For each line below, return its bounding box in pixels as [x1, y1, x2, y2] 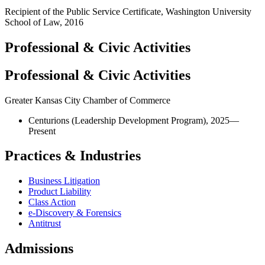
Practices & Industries [5, 148, 141, 164]
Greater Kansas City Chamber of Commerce [5, 95, 170, 105]
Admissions [5, 241, 73, 257]
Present [28, 125, 56, 136]
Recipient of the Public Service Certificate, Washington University [5, 6, 251, 17]
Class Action [28, 197, 76, 208]
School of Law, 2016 [5, 17, 83, 27]
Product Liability [28, 186, 91, 197]
